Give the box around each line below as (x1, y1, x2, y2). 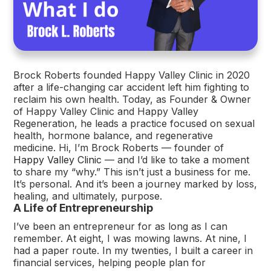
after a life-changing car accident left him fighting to (13, 80, 250, 93)
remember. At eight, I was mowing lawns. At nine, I (13, 232, 247, 244)
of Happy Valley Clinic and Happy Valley (13, 105, 199, 117)
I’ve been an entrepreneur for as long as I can (13, 220, 228, 232)
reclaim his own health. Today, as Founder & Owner (13, 93, 252, 105)
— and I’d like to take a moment (102, 153, 250, 166)
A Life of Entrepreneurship (13, 201, 154, 214)
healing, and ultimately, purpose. (13, 189, 163, 202)
